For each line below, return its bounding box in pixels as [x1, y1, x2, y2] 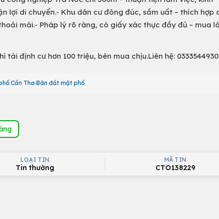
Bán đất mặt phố [36, 79, 85, 87]
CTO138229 [155, 163, 196, 172]
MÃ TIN [164, 156, 187, 163]
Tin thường [16, 163, 54, 172]
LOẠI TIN [20, 156, 50, 163]
